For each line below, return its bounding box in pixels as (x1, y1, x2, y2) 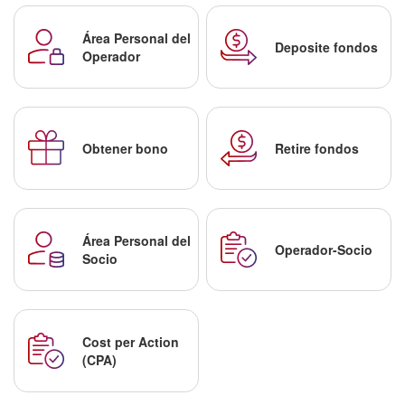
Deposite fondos (275, 38, 379, 57)
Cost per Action (82, 333, 179, 352)
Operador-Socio (275, 240, 373, 259)
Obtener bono (82, 139, 168, 158)
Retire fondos (275, 139, 360, 158)
